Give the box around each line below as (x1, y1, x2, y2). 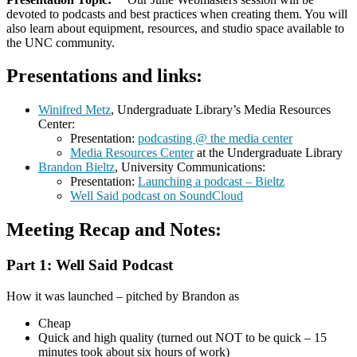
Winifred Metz (38, 103, 111, 117)
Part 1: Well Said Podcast (6, 257, 173, 274)
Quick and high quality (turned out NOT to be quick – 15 (38, 330, 327, 344)
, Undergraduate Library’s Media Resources (111, 103, 331, 117)
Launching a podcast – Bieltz (138, 175, 284, 189)
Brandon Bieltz (38, 160, 115, 175)
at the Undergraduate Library (194, 146, 343, 160)
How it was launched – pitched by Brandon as (6, 288, 239, 303)
